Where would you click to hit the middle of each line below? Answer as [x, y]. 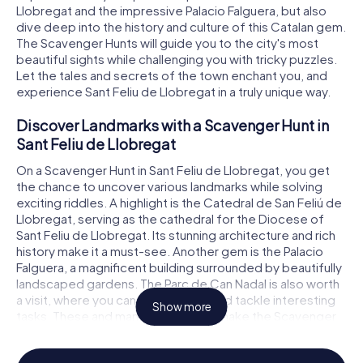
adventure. [47, 348]
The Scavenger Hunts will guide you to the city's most [167, 43]
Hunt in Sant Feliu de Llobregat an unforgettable [151, 331]
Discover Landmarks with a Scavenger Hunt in [173, 126]
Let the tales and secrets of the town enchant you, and [172, 75]
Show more [181, 307]
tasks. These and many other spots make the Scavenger [176, 315]
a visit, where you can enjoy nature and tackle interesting [176, 299]
